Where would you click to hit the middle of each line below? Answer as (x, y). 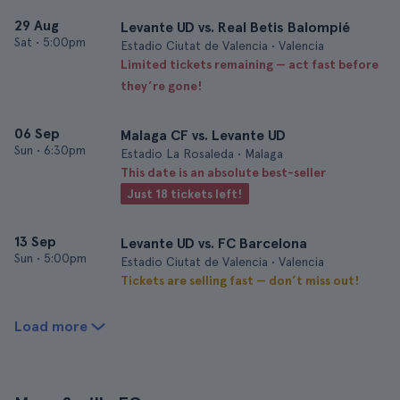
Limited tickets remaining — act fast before (250, 64)
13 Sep (35, 242)
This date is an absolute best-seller (223, 172)
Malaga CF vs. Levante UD (203, 135)
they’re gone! (161, 86)
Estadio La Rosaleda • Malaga (202, 154)
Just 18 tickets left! (185, 194)
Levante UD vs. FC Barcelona (214, 243)
